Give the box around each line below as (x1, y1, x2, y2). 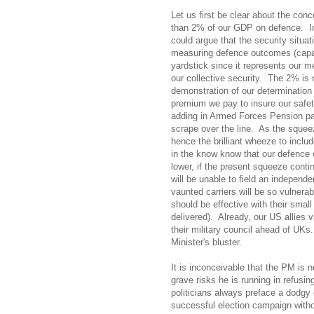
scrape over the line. (171, 123, 254, 134)
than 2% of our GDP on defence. (171, 22, 303, 33)
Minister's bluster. (171, 236, 242, 247)
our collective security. (171, 72, 262, 83)
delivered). (171, 211, 213, 222)
